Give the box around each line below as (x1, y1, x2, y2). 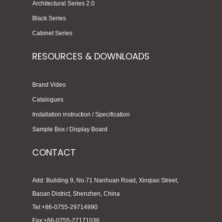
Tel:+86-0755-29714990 (32, 204, 99, 211)
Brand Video (32, 81, 66, 89)
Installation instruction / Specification (32, 111, 130, 118)
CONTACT (32, 146, 76, 159)
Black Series (32, 15, 66, 22)
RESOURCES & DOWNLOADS (32, 50, 152, 63)
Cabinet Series (32, 30, 72, 37)
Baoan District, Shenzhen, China (32, 190, 120, 198)
